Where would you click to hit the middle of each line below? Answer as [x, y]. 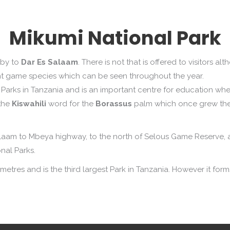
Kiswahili [29, 104]
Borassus [114, 104]
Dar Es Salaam [50, 62]
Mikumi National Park [115, 38]
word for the [71, 104]
